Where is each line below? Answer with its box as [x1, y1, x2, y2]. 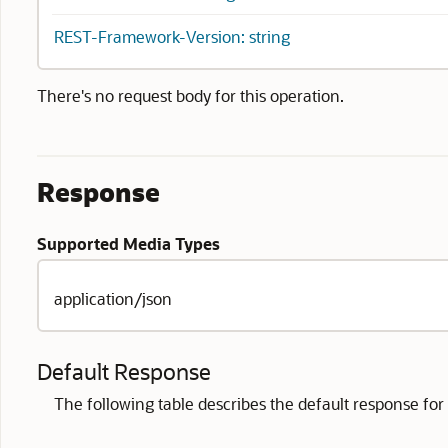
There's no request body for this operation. [37, 85, 344, 106]
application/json [54, 288, 172, 309]
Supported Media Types [37, 233, 220, 254]
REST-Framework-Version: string [54, 26, 290, 47]
